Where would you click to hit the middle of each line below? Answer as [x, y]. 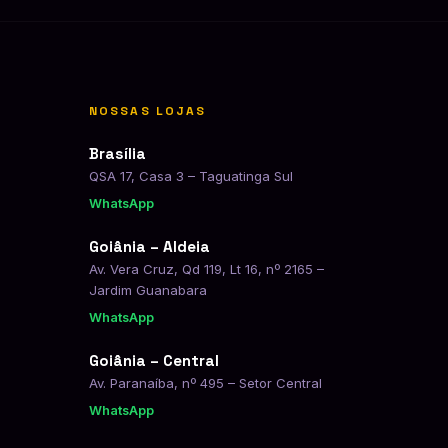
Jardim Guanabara [147, 290]
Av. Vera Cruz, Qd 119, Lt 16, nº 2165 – [206, 269]
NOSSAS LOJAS [147, 111]
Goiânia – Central [153, 360]
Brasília [117, 153]
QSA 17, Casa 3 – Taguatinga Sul [190, 176]
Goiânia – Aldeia [149, 246]
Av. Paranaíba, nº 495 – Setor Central [205, 383]
